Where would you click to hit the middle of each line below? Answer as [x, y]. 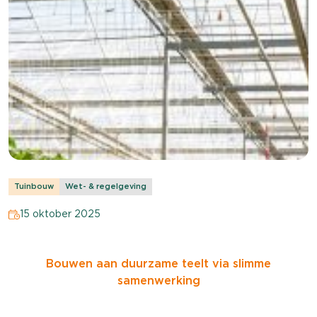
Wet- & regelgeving [106, 186]
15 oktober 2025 [60, 214]
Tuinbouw [34, 186]
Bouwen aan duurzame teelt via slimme [158, 264]
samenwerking [158, 281]
